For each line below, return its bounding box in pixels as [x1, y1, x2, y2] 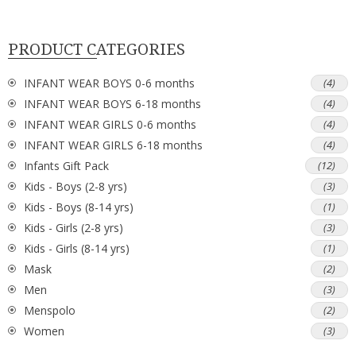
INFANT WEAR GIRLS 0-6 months [24, 116, 196, 132]
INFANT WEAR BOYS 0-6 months [24, 75, 195, 91]
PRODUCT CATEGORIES [8, 40, 185, 60]
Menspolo [24, 302, 75, 318]
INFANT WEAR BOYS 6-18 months [24, 95, 201, 111]
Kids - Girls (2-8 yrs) [24, 219, 123, 235]
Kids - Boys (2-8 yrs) [24, 178, 127, 194]
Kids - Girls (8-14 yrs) [24, 240, 130, 256]
